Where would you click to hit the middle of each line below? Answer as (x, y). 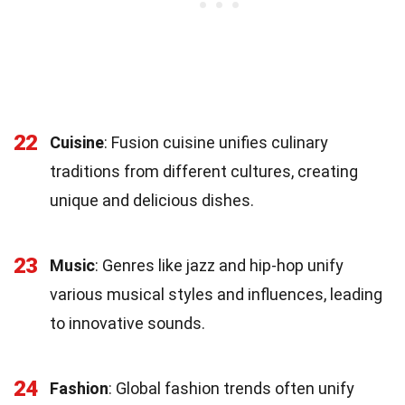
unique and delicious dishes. (152, 200)
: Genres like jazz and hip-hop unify (219, 265)
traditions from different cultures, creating (204, 171)
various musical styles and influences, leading (216, 294)
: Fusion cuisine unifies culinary (216, 142)
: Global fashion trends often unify (231, 388)
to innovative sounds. (127, 323)
